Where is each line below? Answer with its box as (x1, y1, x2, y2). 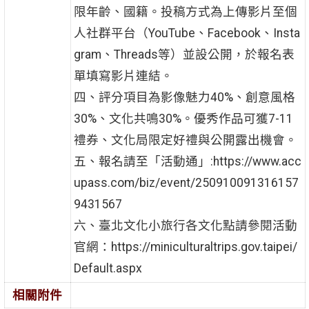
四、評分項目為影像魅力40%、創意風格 (73, 90, 295, 105)
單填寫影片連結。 (73, 69, 173, 83)
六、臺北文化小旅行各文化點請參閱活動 (73, 219, 297, 233)
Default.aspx (73, 261, 142, 276)
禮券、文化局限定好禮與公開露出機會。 (73, 133, 297, 148)
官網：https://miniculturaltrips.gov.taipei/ (73, 240, 297, 255)
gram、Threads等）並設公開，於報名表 (73, 48, 295, 62)
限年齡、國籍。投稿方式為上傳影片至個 (73, 5, 297, 19)
